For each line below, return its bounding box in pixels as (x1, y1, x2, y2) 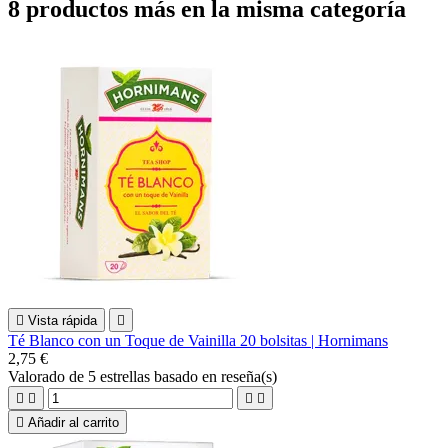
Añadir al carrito (28, 414, 119, 430)
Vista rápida (28, 312, 97, 328)
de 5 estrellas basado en (69, 367, 221, 385)
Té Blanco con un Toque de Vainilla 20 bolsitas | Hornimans (8, 331, 388, 349)
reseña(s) (221, 367, 277, 385)
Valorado (8, 367, 69, 385)
